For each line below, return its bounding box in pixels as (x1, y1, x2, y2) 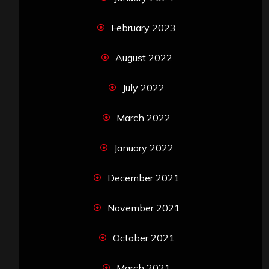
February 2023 (111, 22, 176, 34)
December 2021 (107, 172, 180, 184)
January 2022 (113, 142, 174, 154)
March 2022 (116, 112, 171, 124)
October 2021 (112, 232, 175, 244)
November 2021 (107, 202, 180, 214)
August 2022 (115, 52, 172, 64)
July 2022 (122, 82, 165, 94)
